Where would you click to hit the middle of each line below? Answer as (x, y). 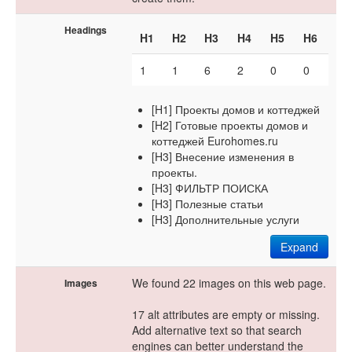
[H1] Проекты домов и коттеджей (236, 109)
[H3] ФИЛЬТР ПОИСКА (210, 188)
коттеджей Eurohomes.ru (215, 141)
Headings (86, 30)
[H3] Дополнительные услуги (225, 219)
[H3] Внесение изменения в (223, 156)
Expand (299, 247)
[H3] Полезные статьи (207, 203)
